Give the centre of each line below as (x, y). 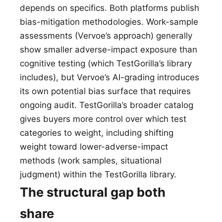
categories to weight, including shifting (97, 133)
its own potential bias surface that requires (105, 91)
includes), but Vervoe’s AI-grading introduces (110, 78)
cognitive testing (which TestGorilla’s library (106, 64)
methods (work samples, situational (91, 161)
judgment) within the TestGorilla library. (98, 175)
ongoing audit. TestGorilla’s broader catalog (107, 105)
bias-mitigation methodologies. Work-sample (109, 22)
